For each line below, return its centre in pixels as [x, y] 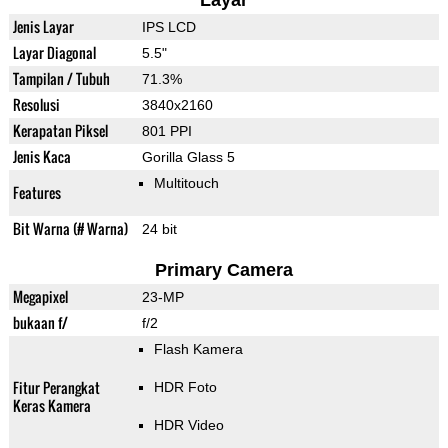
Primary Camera [223, 270]
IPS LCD [168, 27]
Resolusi [36, 105]
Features [36, 193]
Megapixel [40, 297]
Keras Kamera [51, 406]
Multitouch [186, 183]
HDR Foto [185, 387]
